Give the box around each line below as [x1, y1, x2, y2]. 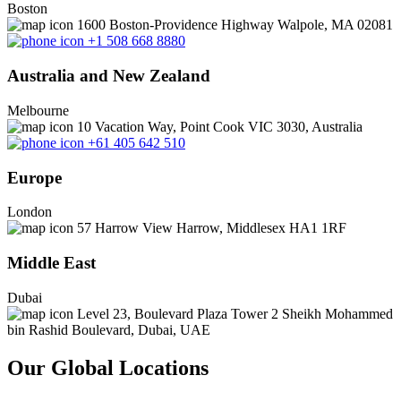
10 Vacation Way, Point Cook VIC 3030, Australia [73, 118, 363, 134]
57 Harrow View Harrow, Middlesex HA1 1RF [73, 220, 346, 236]
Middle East [7, 252, 96, 272]
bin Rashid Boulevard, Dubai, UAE [7, 321, 210, 337]
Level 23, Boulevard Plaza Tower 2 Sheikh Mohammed [73, 305, 393, 321]
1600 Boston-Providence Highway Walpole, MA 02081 [73, 17, 393, 33]
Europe [7, 167, 62, 187]
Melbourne [7, 102, 69, 118]
